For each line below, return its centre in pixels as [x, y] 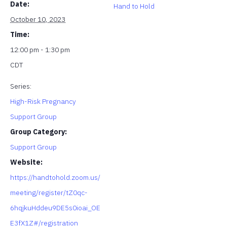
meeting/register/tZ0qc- [49, 192]
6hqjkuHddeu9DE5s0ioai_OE [55, 207]
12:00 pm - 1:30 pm [40, 49]
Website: [26, 162]
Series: [21, 86]
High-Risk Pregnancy [43, 101]
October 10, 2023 [38, 19]
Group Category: [39, 131]
